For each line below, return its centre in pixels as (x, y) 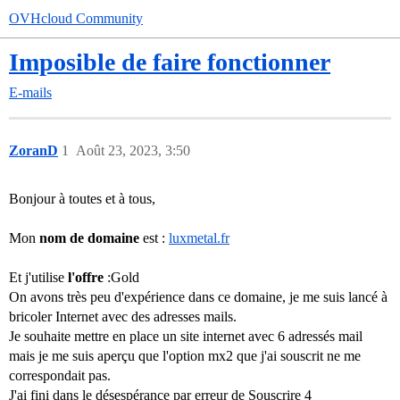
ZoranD (33, 150)
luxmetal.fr (199, 238)
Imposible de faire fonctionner (170, 62)
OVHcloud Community (76, 18)
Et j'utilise (38, 277)
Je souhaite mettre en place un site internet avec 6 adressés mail (186, 336)
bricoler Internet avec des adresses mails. (123, 317)
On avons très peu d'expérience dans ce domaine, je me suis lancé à (198, 297)
